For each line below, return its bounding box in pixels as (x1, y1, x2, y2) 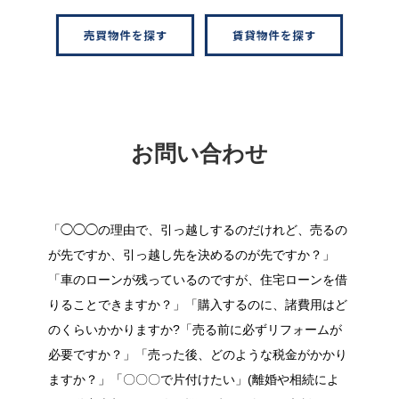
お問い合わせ (131, 140, 268, 166)
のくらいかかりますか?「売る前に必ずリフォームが (48, 322, 342, 337)
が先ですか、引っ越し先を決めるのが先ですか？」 (48, 248, 335, 262)
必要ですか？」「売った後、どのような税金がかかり (48, 347, 347, 362)
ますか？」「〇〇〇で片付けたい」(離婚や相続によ (48, 372, 339, 387)
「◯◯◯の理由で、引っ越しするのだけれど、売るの (48, 223, 347, 237)
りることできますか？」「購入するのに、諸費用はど (48, 297, 347, 312)
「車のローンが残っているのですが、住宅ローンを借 (48, 273, 347, 287)
